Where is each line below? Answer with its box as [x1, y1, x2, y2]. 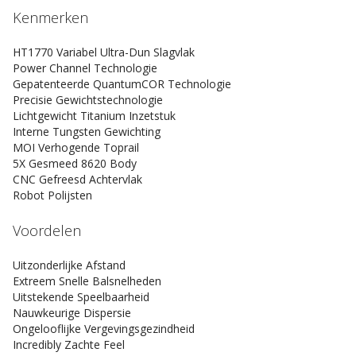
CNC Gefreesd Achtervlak [13, 172, 142, 187]
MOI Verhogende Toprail [13, 140, 139, 155]
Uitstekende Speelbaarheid [13, 289, 149, 304]
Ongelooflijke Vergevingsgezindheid [13, 321, 195, 336]
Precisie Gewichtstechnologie [13, 92, 163, 107]
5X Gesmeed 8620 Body [13, 156, 137, 171]
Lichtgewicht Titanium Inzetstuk [13, 108, 176, 123]
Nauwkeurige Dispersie [13, 305, 131, 320]
